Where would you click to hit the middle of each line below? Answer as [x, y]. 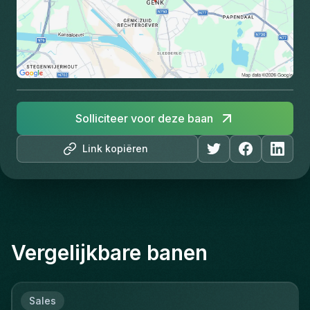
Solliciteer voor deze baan [144, 118]
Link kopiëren [116, 148]
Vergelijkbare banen [109, 252]
